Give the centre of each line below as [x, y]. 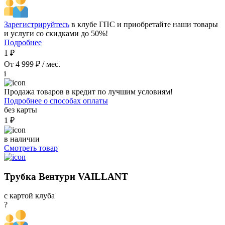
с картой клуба [29, 196]
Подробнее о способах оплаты [56, 101]
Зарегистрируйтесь [37, 24]
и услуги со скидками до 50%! [56, 33]
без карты [21, 110]
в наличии [22, 139]
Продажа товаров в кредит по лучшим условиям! [88, 92]
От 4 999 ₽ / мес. [32, 64]
